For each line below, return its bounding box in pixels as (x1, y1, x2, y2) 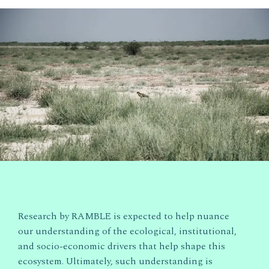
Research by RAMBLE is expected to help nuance (18, 208, 229, 223)
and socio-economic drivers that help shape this (18, 238, 225, 253)
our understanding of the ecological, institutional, (18, 223, 237, 238)
